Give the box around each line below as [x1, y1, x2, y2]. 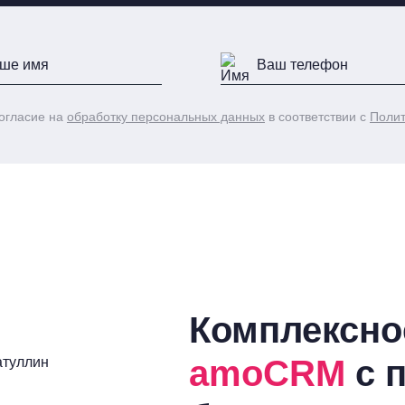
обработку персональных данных [67, 109, 265, 124]
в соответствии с [265, 109, 370, 124]
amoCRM [189, 353, 345, 393]
